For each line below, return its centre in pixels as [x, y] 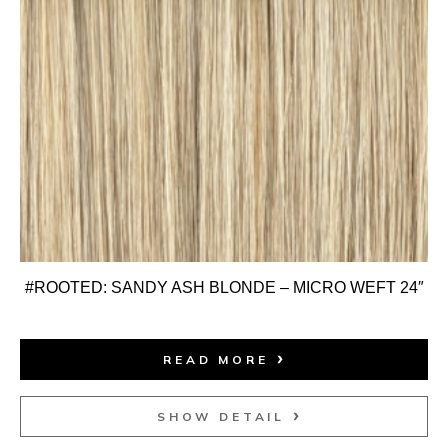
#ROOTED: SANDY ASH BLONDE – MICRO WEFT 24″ [224, 287]
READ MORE [216, 359]
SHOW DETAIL [221, 416]
